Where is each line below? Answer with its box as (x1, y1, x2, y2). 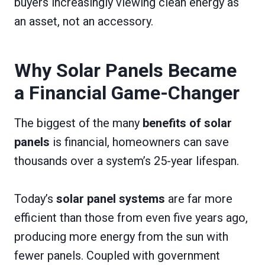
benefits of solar (143, 115, 232, 130)
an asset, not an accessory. (14, 14, 153, 28)
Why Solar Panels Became (14, 59, 237, 82)
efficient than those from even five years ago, (14, 210, 248, 225)
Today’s (14, 191, 56, 206)
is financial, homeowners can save (50, 134, 229, 149)
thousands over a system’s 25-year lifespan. (14, 153, 239, 168)
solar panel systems (56, 191, 165, 206)
